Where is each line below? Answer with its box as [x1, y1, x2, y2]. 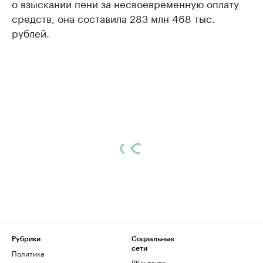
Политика [12, 247, 44, 258]
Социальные [131, 235, 174, 242]
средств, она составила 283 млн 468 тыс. [12, 10, 215, 25]
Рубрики [12, 235, 41, 242]
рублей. [12, 25, 49, 40]
